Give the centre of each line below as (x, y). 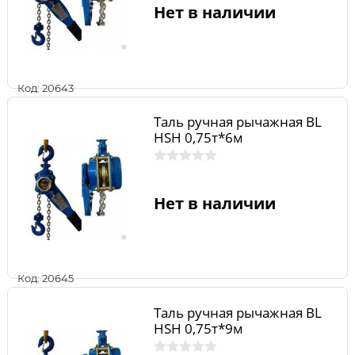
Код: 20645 (46, 279)
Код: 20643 (46, 88)
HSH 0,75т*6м (198, 138)
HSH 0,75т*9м (198, 328)
